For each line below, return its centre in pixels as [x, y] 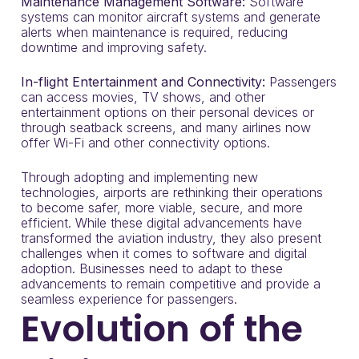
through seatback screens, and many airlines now [166, 128]
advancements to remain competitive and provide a [171, 284]
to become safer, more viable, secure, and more [162, 208]
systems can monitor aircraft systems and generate [171, 17]
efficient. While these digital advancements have [161, 223]
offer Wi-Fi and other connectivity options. [145, 143]
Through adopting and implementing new [139, 177]
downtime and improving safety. [114, 48]
